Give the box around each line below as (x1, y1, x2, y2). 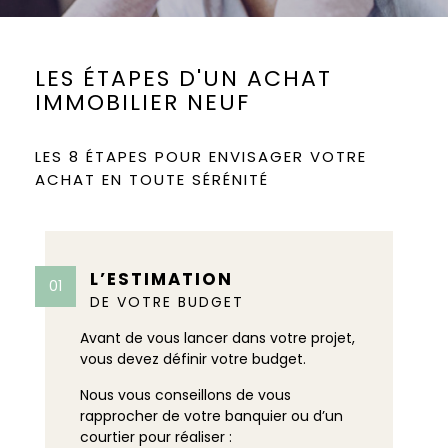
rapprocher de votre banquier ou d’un (80, 406, 343, 426)
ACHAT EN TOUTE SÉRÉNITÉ (35, 169, 269, 190)
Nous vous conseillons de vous (80, 385, 291, 405)
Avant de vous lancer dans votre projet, (80, 328, 355, 348)
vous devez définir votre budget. (80, 349, 306, 369)
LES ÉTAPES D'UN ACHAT (35, 63, 332, 94)
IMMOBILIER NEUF (35, 87, 250, 118)
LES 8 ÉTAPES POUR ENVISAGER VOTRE (35, 146, 367, 167)
